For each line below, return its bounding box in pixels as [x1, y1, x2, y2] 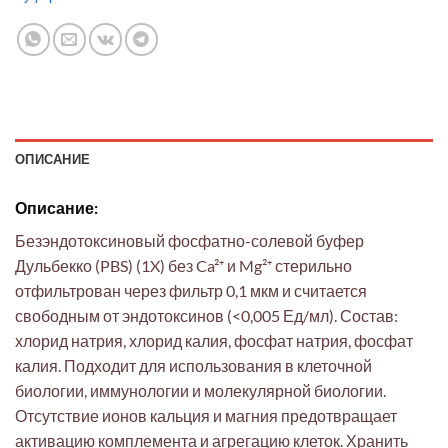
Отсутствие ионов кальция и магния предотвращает [15, 405, 397, 425]
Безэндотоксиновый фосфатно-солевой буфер [15, 230, 364, 250]
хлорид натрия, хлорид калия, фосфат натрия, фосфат [15, 330, 413, 350]
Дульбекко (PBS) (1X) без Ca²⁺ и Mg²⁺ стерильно [15, 255, 352, 275]
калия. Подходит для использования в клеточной [15, 355, 372, 375]
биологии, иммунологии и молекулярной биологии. [15, 380, 386, 400]
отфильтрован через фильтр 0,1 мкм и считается [15, 280, 367, 300]
